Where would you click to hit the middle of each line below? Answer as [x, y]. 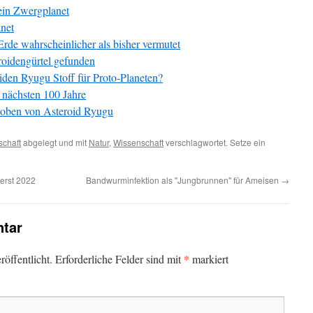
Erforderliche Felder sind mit [119, 259]
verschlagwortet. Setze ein [214, 142]
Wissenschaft [138, 142]
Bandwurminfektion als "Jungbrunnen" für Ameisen [183, 180]
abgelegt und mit [55, 142]
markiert [209, 259]
